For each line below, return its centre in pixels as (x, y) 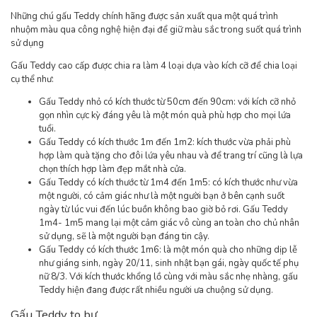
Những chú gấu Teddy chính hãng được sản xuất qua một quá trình (144, 17)
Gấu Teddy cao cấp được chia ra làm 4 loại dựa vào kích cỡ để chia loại (154, 66)
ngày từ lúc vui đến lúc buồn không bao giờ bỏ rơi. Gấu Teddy (163, 210)
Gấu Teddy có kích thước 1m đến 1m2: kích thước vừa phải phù (165, 143)
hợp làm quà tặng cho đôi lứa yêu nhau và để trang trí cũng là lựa (171, 156)
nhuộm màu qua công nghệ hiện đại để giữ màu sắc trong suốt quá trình (156, 30)
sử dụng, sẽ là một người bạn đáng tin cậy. (125, 237)
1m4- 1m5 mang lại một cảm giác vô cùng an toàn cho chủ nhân (169, 223)
